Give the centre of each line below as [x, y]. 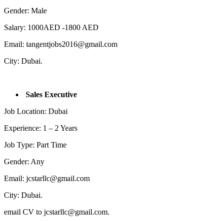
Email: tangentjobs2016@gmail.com [61, 44]
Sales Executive [51, 95]
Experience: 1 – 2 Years [41, 128]
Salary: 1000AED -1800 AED [51, 28]
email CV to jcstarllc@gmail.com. [57, 212]
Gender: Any [24, 162]
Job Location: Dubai [36, 111]
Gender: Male [25, 11]
